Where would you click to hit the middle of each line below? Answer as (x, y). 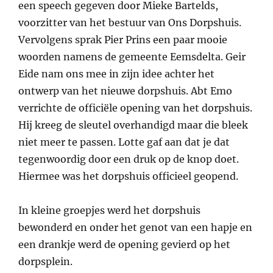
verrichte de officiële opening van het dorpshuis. (135, 108)
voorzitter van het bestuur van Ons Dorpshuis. (130, 23)
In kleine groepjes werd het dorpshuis (109, 211)
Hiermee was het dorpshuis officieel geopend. (128, 176)
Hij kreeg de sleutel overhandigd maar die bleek (133, 125)
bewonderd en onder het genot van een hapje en (135, 228)
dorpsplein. (45, 262)
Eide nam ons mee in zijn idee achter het (116, 74)
